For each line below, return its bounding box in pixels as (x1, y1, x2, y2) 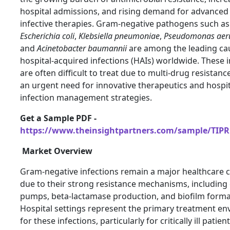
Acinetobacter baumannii (37, 43, 127, 54)
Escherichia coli (20, 30, 74, 42)
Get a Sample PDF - (20, 112, 97, 124)
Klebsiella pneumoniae (79, 30, 160, 42)
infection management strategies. (20, 92, 152, 104)
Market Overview (20, 145, 92, 157)
